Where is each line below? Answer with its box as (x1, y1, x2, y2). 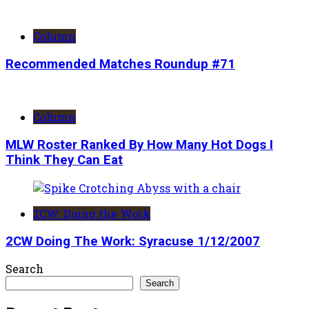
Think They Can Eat (6, 152, 123, 168)
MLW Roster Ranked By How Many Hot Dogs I (6, 137, 273, 153)
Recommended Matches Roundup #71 (6, 56, 235, 72)
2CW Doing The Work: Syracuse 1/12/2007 (6, 233, 260, 249)
